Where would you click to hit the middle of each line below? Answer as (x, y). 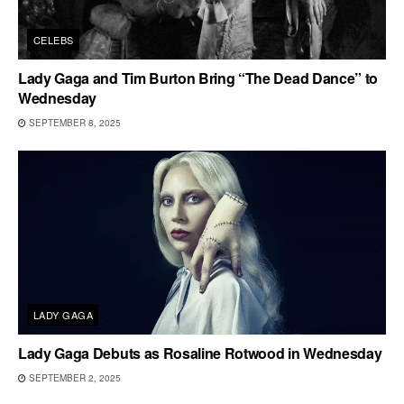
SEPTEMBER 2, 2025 (73, 377)
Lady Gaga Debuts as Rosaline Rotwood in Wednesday (200, 353)
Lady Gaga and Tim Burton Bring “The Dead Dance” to (198, 78)
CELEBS (54, 39)
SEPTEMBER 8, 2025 (73, 122)
